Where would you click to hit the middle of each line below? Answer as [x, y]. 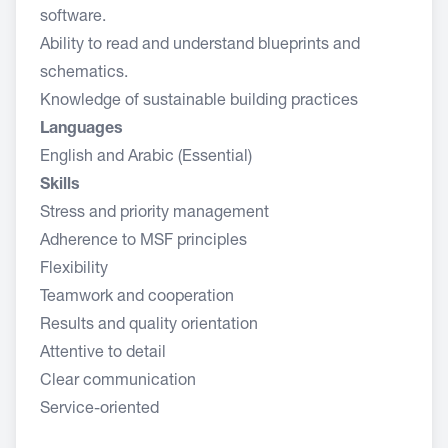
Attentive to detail [103, 354]
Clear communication [120, 382]
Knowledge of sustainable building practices [199, 102]
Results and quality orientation [149, 326]
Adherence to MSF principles [143, 242]
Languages [89, 130]
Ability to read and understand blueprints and [200, 46]
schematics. [84, 74]
